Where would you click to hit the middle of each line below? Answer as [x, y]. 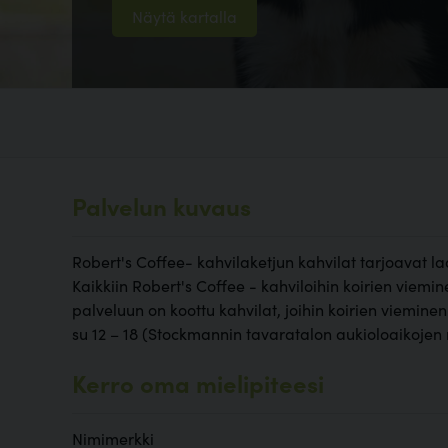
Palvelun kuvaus [161, 206]
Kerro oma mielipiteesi [198, 383]
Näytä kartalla [184, 16]
